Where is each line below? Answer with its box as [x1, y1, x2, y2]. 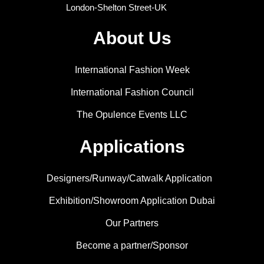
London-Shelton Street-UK [65, 2, 167, 13]
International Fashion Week [74, 65, 190, 75]
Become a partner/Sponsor [76, 240, 188, 251]
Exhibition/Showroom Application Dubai [49, 196, 215, 206]
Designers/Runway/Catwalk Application [46, 173, 212, 184]
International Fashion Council [70, 87, 194, 98]
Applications [79, 137, 185, 157]
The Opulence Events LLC [77, 110, 187, 120]
